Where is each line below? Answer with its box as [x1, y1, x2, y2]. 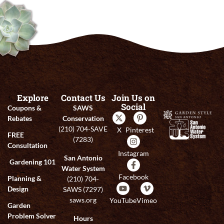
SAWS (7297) [63, 185, 103, 194]
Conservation [62, 114, 104, 123]
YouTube [109, 196, 137, 205]
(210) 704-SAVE [58, 124, 108, 133]
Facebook [118, 172, 148, 181]
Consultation [7, 141, 47, 150]
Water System [61, 164, 105, 173]
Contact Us [60, 92, 105, 104]
